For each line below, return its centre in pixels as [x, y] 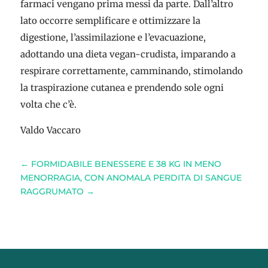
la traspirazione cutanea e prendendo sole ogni [122, 88]
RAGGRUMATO [52, 191]
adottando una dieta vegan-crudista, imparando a [128, 54]
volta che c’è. [48, 104]
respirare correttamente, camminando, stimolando [131, 71]
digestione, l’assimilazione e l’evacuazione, [113, 37]
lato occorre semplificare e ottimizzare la [110, 21]
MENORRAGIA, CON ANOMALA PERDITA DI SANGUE [131, 178]
